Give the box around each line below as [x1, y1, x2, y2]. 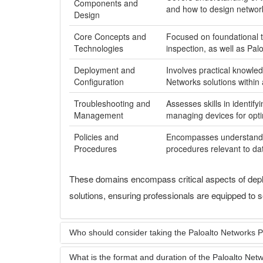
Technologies [74, 42, 123, 54]
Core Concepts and [74, 31, 146, 42]
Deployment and [74, 64, 135, 76]
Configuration [74, 76, 124, 87]
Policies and [74, 131, 119, 143]
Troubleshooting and [74, 97, 150, 109]
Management [74, 109, 123, 121]
